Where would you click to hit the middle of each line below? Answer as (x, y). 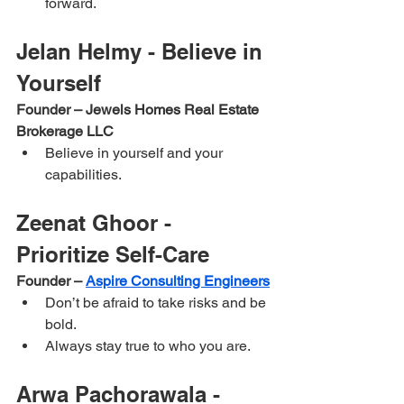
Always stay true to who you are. (148, 345)
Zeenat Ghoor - (97, 222)
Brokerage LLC (65, 131)
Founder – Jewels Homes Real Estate (139, 109)
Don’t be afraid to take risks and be (157, 302)
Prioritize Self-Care (113, 254)
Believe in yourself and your (136, 152)
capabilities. (83, 174)
